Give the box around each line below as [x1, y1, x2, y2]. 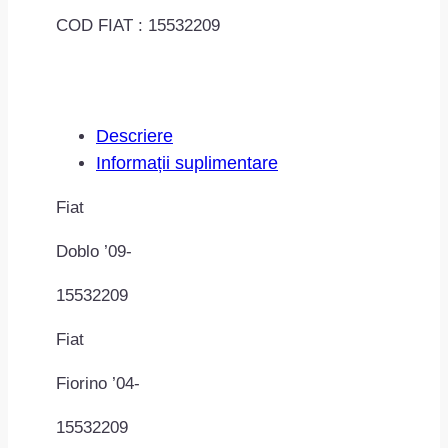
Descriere [96, 125, 173, 146]
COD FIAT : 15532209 [56, 15, 220, 35]
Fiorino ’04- [56, 373, 140, 393]
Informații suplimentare [96, 152, 278, 173]
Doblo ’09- [56, 241, 132, 261]
